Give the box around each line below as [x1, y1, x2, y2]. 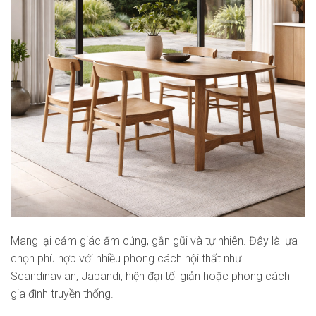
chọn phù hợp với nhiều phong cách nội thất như [11, 251, 241, 265]
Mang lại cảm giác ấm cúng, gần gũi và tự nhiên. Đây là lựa [11, 233, 298, 248]
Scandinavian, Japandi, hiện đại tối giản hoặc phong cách [11, 269, 290, 283]
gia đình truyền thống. [11, 286, 114, 300]
